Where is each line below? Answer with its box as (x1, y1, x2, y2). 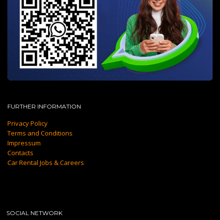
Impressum (7, 138, 41, 147)
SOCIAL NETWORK (6, 209, 62, 217)
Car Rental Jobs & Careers (7, 158, 84, 167)
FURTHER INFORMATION (7, 102, 81, 110)
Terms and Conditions (7, 128, 73, 137)
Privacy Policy (7, 118, 48, 128)
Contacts (7, 148, 33, 157)
